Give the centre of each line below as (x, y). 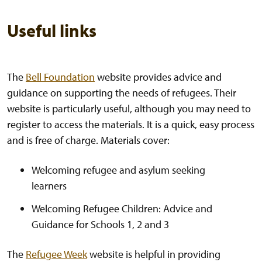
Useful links (52, 31)
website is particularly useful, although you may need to (129, 109)
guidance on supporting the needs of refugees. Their (122, 93)
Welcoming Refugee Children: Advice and (122, 209)
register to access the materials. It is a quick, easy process (131, 125)
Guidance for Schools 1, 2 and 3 (100, 225)
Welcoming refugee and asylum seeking (118, 170)
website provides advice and (159, 77)
